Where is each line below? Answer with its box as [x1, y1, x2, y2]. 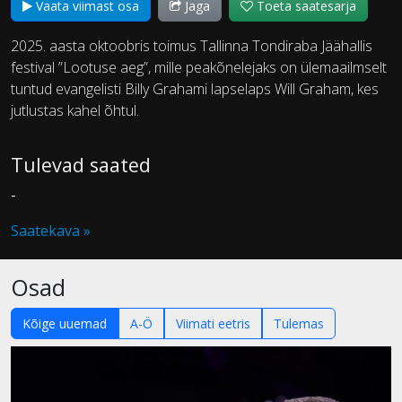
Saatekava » [11, 220, 91, 240]
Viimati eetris [176, 314, 250, 332]
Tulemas [274, 314, 324, 332]
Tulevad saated [11, 151, 151, 178]
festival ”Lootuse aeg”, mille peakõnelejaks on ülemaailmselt [11, 57, 387, 77]
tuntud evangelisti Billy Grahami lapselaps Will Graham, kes [11, 78, 379, 99]
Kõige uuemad [22, 314, 107, 332]
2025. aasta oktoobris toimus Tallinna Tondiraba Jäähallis [11, 35, 372, 56]
